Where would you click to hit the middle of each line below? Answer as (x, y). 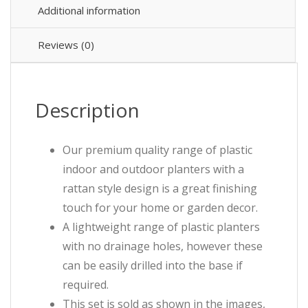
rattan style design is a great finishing (160, 189)
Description (87, 110)
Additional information (89, 11)
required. (86, 285)
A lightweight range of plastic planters (161, 227)
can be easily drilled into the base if (153, 266)
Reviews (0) (66, 45)
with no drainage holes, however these (163, 246)
